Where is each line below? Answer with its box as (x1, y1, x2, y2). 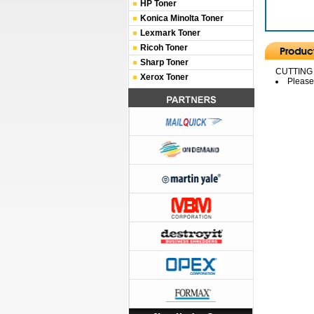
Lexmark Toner (140, 28, 200, 38)
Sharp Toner (140, 57, 189, 67)
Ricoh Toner (140, 43, 188, 53)
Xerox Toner (140, 72, 189, 82)
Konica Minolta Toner (140, 13, 224, 23)
